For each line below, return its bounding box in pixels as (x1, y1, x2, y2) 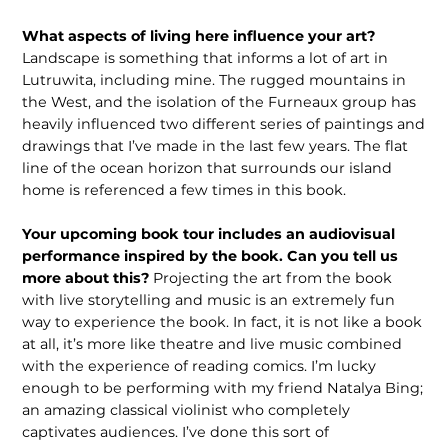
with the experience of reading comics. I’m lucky (22, 356, 377, 375)
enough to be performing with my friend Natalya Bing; (22, 378, 424, 397)
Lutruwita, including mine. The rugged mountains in (22, 71, 407, 90)
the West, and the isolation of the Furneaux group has (22, 93, 417, 112)
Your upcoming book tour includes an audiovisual (22, 224, 396, 243)
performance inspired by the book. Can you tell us (22, 246, 399, 265)
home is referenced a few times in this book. (22, 181, 347, 200)
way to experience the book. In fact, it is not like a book (22, 312, 423, 331)
